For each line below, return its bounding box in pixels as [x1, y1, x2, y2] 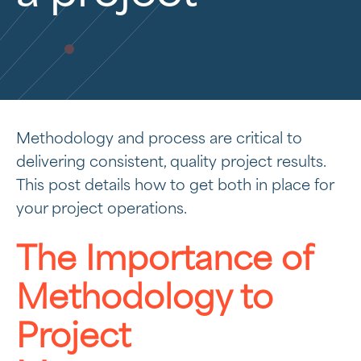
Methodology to [16, 283, 273, 316]
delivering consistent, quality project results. [16, 156, 326, 170]
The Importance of [16, 244, 313, 277]
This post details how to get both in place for [16, 179, 334, 193]
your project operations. [16, 202, 187, 217]
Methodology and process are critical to [16, 132, 302, 147]
